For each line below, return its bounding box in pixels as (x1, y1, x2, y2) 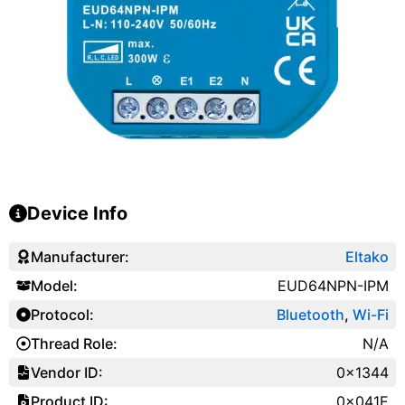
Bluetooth (276, 305, 344, 324)
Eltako (344, 247, 389, 266)
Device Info (27, 202, 127, 224)
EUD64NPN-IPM (277, 276, 389, 295)
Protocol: (31, 305, 94, 324)
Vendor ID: (31, 363, 103, 381)
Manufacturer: (31, 247, 129, 266)
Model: (31, 276, 78, 295)
